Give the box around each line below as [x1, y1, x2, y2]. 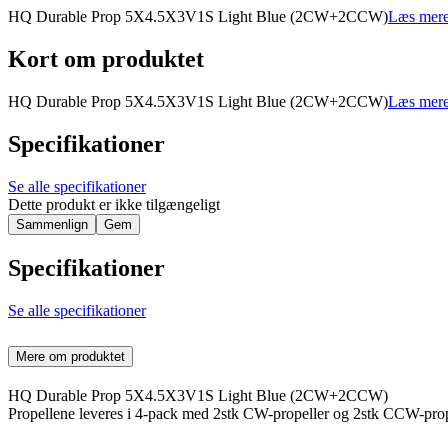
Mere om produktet [16, 348, 125, 364]
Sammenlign [16, 216, 88, 232]
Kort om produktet [8, 46, 204, 73]
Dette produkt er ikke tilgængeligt [8, 195, 220, 213]
